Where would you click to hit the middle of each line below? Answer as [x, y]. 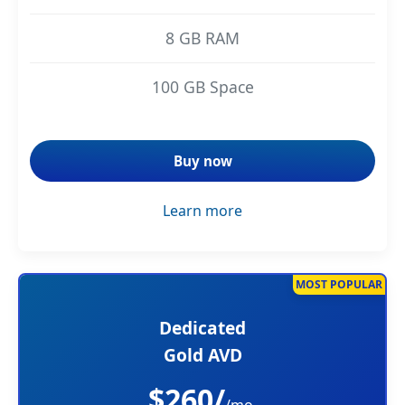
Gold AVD [202, 354]
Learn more [202, 210]
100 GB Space [202, 86]
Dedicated [202, 327]
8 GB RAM [202, 38]
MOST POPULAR [339, 285]
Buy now [202, 160]
